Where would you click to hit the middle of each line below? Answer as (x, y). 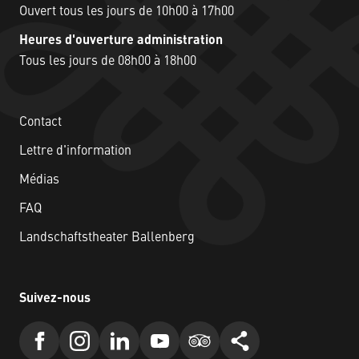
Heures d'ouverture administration (121, 40)
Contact (40, 122)
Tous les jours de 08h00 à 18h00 (108, 61)
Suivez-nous (55, 298)
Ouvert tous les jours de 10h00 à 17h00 (127, 12)
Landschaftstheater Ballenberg (107, 238)
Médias (39, 180)
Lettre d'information (75, 151)
